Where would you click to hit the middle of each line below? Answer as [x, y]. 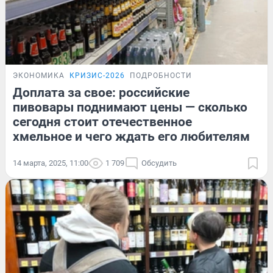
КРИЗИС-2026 [97, 75]
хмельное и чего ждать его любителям [131, 136]
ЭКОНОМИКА [39, 75]
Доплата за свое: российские [101, 92]
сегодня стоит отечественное [102, 122]
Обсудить [159, 163]
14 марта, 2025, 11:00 [51, 163]
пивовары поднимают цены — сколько [130, 107]
